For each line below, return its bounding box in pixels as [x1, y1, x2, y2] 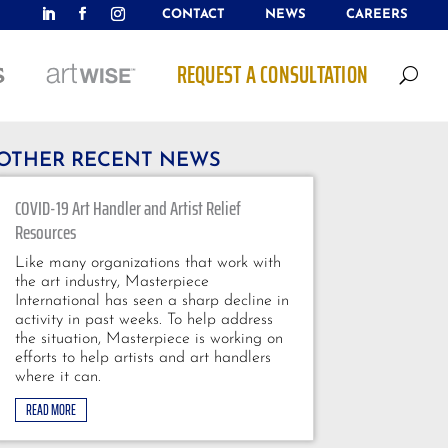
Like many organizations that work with [14, 254, 281, 271]
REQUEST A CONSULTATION [176, 55, 368, 94]
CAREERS [345, 8, 408, 21]
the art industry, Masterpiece [14, 273, 209, 290]
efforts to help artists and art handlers [14, 349, 271, 366]
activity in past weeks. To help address [14, 311, 273, 328]
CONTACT [161, 8, 225, 21]
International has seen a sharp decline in [14, 292, 289, 309]
